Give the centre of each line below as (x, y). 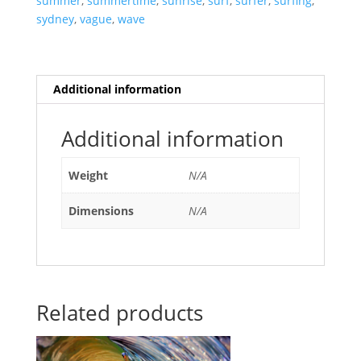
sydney (55, 19)
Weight (88, 176)
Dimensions (101, 211)
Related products (119, 313)
